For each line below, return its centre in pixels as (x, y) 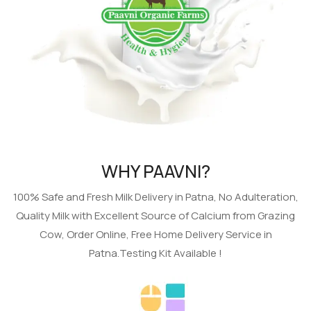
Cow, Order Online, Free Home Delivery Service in (155, 235)
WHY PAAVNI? (155, 171)
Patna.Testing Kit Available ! (155, 253)
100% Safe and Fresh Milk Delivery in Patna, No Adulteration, (155, 197)
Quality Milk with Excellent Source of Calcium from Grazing (155, 216)
